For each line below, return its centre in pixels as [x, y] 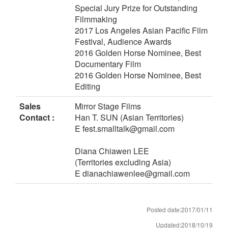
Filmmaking [96, 19]
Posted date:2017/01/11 [180, 210]
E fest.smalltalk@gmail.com [125, 129]
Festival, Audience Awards [123, 42]
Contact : [37, 118]
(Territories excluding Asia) [123, 162]
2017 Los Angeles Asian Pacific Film [141, 31]
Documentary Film [108, 64]
